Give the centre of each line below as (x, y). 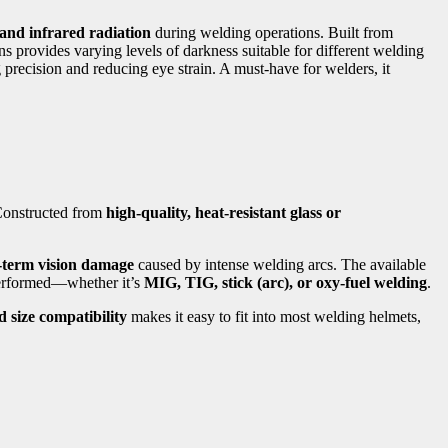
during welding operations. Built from (272, 33)
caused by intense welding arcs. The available (280, 264)
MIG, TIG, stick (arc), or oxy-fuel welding (285, 282)
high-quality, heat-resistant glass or (223, 212)
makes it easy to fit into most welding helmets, (274, 316)
